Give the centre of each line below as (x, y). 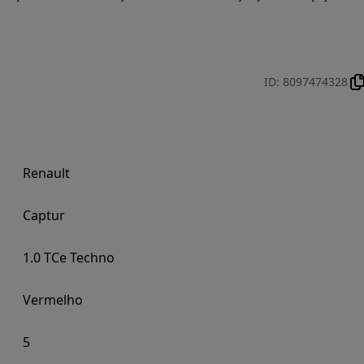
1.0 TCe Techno (69, 258)
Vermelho (53, 300)
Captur (44, 215)
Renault (46, 173)
